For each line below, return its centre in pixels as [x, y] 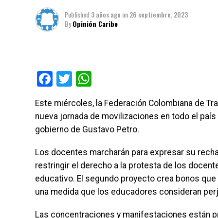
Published [77, 15]
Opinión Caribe [95, 24]
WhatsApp [127, 79]
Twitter [96, 79]
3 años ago [106, 15]
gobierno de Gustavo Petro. [87, 130]
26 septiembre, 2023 [159, 15]
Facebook [85, 79]
